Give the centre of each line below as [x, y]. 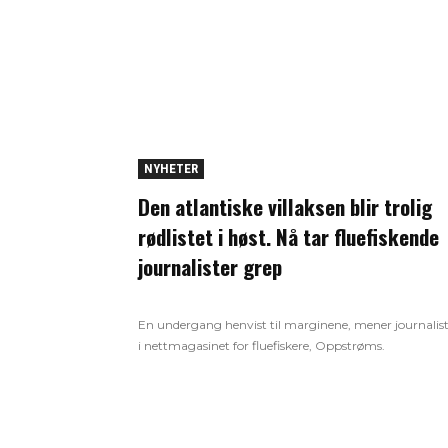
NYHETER [171, 169]
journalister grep [210, 267]
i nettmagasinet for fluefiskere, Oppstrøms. [261, 346]
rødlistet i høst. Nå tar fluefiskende [288, 237]
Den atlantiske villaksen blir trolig [285, 207]
